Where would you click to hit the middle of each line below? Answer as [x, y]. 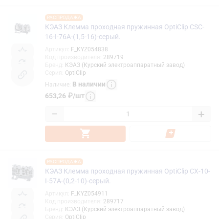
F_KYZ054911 [89, 193]
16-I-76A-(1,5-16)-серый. [83, 36]
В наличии [89, 84]
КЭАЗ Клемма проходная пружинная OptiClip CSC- [125, 27]
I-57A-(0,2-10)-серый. [78, 181]
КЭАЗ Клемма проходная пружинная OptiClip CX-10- [128, 171]
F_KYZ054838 [89, 49]
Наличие [57, 85]
